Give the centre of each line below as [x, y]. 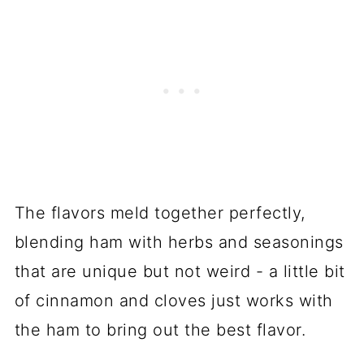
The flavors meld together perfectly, [160, 212]
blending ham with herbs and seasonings [179, 242]
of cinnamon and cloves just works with [173, 300]
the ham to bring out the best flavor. [160, 329]
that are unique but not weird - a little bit [180, 271]
